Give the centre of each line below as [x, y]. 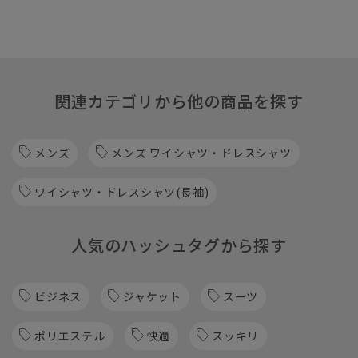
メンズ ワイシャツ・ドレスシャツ [201, 152]
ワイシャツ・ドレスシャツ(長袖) [122, 191]
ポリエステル [70, 335]
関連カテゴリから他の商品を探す [179, 101]
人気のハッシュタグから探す [179, 245]
